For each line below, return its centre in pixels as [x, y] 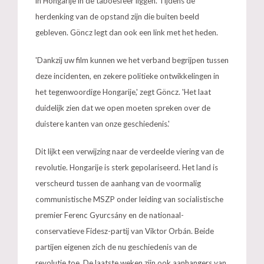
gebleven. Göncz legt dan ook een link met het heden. [127, 32]
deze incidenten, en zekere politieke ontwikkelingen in [127, 76]
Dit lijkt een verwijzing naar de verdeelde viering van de [130, 151]
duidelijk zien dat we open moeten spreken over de [123, 108]
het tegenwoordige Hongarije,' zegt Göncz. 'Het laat [123, 92]
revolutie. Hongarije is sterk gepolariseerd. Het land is [127, 167]
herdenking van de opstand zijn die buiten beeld [117, 16]
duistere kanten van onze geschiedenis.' [103, 124]
